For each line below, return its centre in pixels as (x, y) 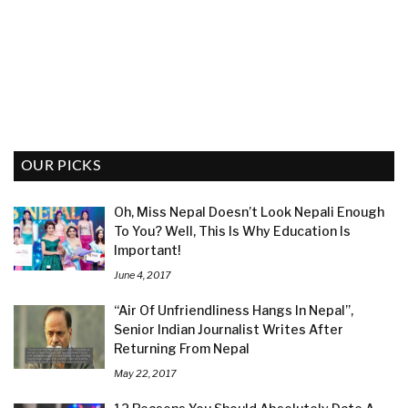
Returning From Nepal (182, 348)
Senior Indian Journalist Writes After (229, 329)
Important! (147, 250)
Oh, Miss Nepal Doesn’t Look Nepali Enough (249, 211)
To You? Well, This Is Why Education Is (232, 230)
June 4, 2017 (143, 275)
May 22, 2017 (145, 373)
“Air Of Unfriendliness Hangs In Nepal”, (234, 310)
